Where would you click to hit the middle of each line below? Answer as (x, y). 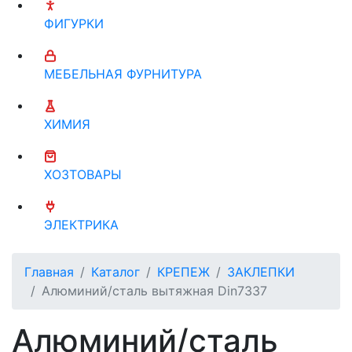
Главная (49, 271)
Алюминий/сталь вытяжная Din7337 (154, 290)
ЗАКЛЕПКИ (261, 271)
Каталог (115, 271)
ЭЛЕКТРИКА (81, 224)
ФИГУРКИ (74, 23)
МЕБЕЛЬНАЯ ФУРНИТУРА (123, 73)
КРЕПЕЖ (183, 271)
